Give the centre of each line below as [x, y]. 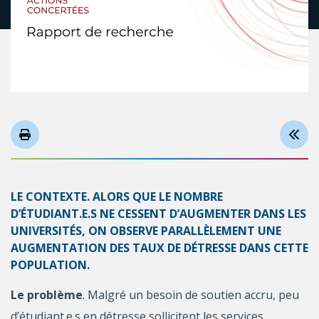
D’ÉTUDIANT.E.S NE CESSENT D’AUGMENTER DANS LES [158, 213]
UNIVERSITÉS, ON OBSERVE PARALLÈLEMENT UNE [146, 230]
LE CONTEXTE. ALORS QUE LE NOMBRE [117, 196]
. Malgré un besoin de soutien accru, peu [191, 294]
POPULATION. [50, 265]
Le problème [47, 294]
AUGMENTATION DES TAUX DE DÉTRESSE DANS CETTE [159, 247]
